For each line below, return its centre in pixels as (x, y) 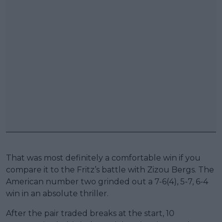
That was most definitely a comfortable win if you (103, 158)
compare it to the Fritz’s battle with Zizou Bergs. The (110, 169)
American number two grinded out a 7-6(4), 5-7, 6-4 (107, 181)
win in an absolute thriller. (57, 193)
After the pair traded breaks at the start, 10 (90, 213)
